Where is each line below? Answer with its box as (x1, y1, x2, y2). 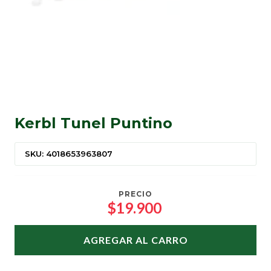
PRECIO (119, 189, 152, 199)
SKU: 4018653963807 (25, 149, 113, 159)
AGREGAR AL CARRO (83, 234, 188, 246)
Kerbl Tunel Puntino (15, 114, 172, 132)
